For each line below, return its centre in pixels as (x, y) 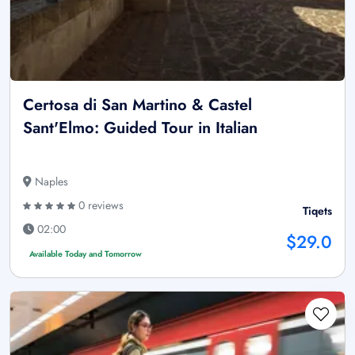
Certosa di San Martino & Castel (137, 105)
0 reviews (99, 205)
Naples (50, 181)
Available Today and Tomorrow (85, 254)
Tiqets (317, 210)
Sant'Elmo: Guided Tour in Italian (140, 128)
